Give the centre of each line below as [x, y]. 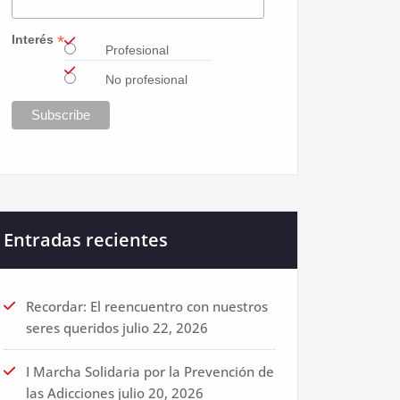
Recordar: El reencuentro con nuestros [147, 307]
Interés [35, 39]
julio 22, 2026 [165, 328]
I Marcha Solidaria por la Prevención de [150, 372]
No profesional [147, 79]
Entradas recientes [86, 240]
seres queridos [72, 328]
